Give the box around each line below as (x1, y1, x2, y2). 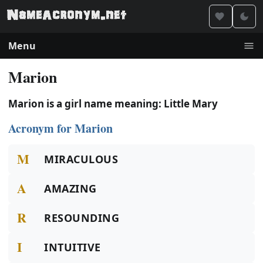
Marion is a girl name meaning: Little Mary (8, 97, 218, 110)
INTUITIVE (44, 240, 101, 254)
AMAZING (44, 181, 97, 195)
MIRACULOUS (44, 152, 119, 166)
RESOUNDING (44, 211, 120, 225)
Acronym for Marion (8, 120, 113, 137)
